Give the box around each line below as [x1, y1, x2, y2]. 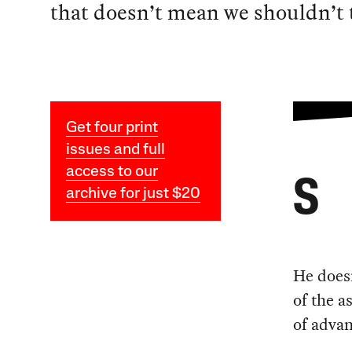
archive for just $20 [65, 186, 200, 203]
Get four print [65, 120, 158, 137]
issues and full [65, 142, 165, 159]
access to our [65, 164, 158, 181]
